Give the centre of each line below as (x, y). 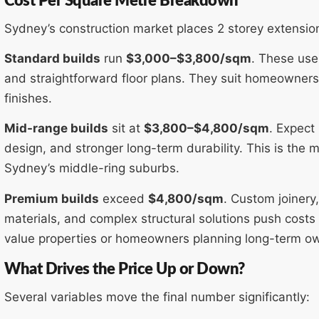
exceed (124, 198)
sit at (126, 129)
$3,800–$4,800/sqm (206, 129)
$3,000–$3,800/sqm (189, 58)
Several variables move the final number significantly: (157, 297)
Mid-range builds (56, 129)
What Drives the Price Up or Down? (125, 270)
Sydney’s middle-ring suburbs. (92, 168)
